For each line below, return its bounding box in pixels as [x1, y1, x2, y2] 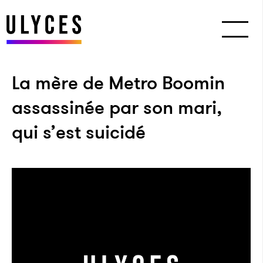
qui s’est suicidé [12, 119, 146, 146]
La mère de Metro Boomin [12, 69, 225, 96]
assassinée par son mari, [12, 94, 222, 121]
